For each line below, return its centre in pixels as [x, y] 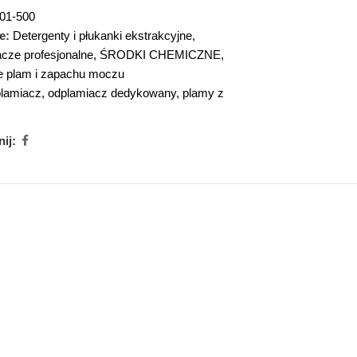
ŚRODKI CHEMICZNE [160, 55]
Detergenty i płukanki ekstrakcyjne [102, 35]
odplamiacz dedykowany [112, 93]
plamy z [203, 93]
